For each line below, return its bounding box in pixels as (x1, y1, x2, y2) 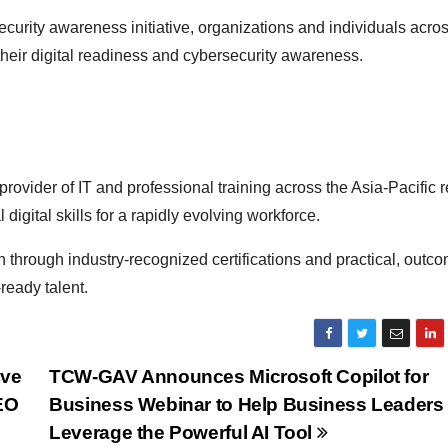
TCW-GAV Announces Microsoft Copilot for (49, 366, 429, 387)
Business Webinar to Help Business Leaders (49, 394, 444, 415)
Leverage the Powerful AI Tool (49, 422, 317, 443)
